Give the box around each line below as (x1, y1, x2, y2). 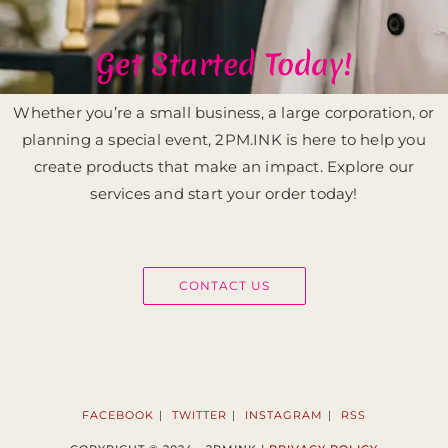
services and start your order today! (90, 184, 358, 204)
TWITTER (172, 408, 227, 423)
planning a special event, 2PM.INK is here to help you (22, 130, 426, 150)
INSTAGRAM (245, 408, 323, 423)
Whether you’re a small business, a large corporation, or (13, 103, 435, 123)
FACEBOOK (82, 408, 154, 423)
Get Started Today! (96, 44, 352, 86)
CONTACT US (178, 278, 270, 294)
